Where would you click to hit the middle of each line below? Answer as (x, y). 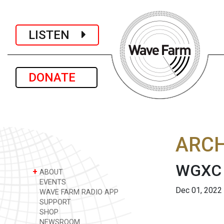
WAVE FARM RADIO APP (78, 192)
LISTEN (55, 35)
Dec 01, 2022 (199, 190)
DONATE (56, 77)
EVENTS (52, 182)
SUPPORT (54, 202)
